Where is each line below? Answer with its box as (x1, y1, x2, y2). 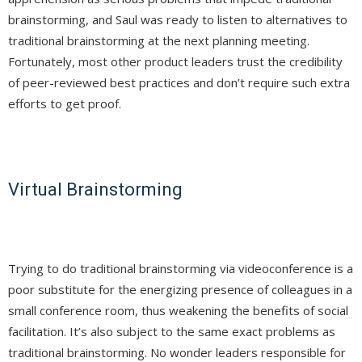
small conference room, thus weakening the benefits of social (8, 302, 348, 319)
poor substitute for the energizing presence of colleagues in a (8, 281, 352, 298)
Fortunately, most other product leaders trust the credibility (8, 53, 343, 70)
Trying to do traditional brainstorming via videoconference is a (8, 260, 353, 277)
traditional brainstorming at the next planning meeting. (8, 32, 309, 49)
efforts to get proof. (8, 95, 121, 112)
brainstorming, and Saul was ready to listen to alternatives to (8, 11, 347, 28)
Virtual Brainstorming (8, 179, 183, 200)
